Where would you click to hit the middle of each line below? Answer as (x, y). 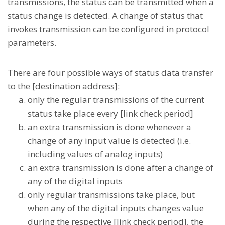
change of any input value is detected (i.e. (109, 140)
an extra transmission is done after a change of (121, 167)
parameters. (32, 42)
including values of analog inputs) (95, 154)
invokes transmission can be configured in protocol (108, 29)
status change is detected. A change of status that (105, 15)
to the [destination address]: (64, 86)
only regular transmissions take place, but (111, 195)
